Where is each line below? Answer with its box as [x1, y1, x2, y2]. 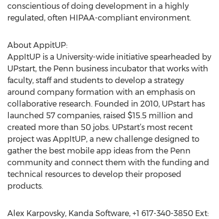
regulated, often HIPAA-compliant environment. [7, 13, 191, 22]
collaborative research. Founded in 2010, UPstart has [7, 99, 205, 109]
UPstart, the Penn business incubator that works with [7, 64, 208, 73]
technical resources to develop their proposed [7, 170, 181, 179]
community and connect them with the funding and [7, 158, 209, 167]
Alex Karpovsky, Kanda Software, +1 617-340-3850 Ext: [7, 209, 209, 218]
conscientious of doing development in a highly [7, 1, 189, 11]
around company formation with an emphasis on [7, 88, 196, 97]
